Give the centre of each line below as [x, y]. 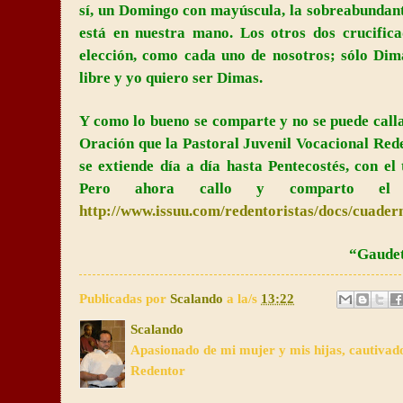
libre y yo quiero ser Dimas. [171, 78]
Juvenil [265, 144]
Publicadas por [125, 298]
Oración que [123, 144]
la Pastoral [202, 144]
